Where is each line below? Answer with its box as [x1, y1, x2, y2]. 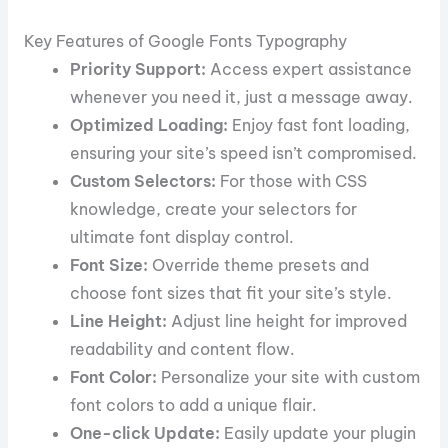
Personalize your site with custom [157, 366, 421, 387]
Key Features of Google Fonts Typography [23, 30, 347, 51]
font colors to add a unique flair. [70, 394, 318, 415]
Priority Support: [70, 58, 207, 79]
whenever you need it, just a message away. [70, 86, 414, 107]
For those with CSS [216, 170, 368, 191]
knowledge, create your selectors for [70, 198, 358, 219]
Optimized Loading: [70, 114, 229, 135]
